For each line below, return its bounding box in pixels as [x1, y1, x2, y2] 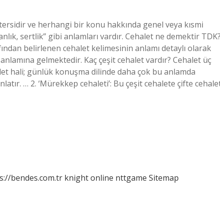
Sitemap [149, 172, 179, 183]
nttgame [115, 172, 147, 183]
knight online [64, 172, 113, 183]
